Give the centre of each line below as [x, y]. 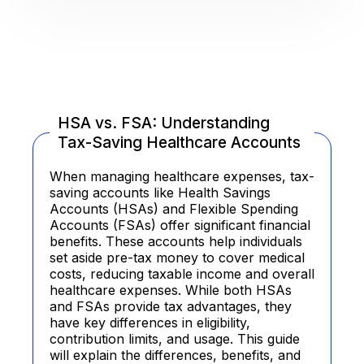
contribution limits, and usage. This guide [175, 339]
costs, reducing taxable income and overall [182, 274]
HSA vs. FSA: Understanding [164, 123]
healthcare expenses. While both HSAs [171, 290]
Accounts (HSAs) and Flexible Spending [174, 209]
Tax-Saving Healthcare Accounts [179, 142]
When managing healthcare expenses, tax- [182, 176]
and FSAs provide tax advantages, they [171, 306]
